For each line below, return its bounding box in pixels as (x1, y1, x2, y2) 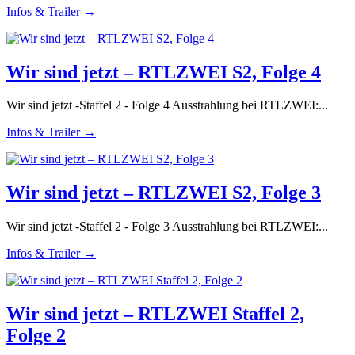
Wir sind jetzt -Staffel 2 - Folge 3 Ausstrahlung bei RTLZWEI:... (6, 219, 328, 234)
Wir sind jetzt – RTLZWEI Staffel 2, (6, 303, 304, 325)
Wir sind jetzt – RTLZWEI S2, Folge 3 (6, 182, 321, 204)
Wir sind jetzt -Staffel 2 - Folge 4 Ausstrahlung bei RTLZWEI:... (6, 98, 328, 113)
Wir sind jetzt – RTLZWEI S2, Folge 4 (6, 61, 321, 82)
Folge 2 (6, 325, 66, 346)
